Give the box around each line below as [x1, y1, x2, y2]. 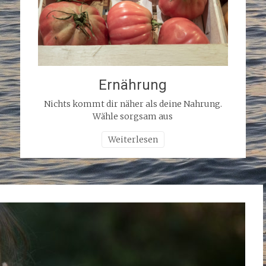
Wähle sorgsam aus [93, 110, 173, 122]
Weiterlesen [107, 134, 158, 145]
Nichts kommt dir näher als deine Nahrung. [43, 98, 222, 109]
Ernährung [99, 76, 167, 93]
